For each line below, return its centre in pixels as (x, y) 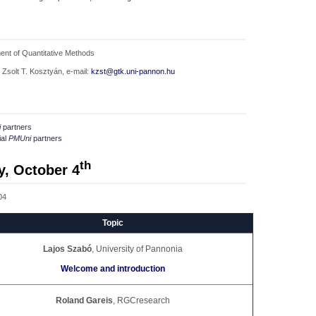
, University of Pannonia (137, 249)
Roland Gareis (84, 300)
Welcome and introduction (113, 268)
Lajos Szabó (67, 249)
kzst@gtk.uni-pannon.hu (133, 71)
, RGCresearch (141, 300)
